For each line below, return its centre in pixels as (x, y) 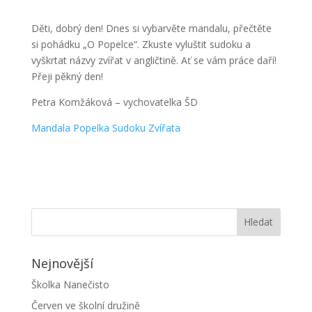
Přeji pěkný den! (67, 76)
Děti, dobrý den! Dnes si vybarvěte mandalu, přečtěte (151, 28)
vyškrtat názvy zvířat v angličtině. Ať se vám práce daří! (154, 60)
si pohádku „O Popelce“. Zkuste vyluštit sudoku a (141, 44)
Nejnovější (62, 263)
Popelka (91, 127)
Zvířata (164, 127)
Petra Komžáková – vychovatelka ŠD (114, 102)
